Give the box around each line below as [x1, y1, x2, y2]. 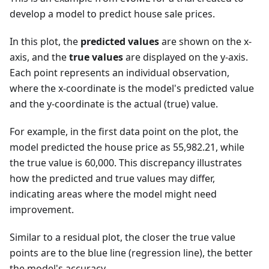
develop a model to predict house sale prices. [10, 7, 215, 20]
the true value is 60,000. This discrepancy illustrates [10, 156, 242, 169]
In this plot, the [10, 34, 80, 48]
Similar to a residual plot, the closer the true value [10, 230, 235, 244]
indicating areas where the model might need [10, 187, 217, 201]
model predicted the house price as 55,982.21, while [10, 140, 244, 154]
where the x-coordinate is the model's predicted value [10, 81, 254, 95]
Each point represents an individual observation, [10, 65, 229, 79]
